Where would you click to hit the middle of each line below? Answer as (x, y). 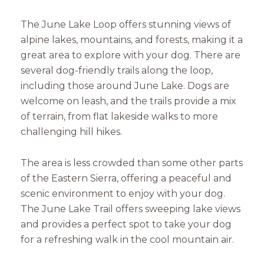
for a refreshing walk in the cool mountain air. (127, 240)
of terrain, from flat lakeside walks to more (119, 117)
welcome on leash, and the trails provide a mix (128, 101)
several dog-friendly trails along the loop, (117, 71)
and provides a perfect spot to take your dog (126, 225)
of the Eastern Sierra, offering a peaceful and (126, 179)
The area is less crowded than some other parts (132, 163)
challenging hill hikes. (71, 132)
